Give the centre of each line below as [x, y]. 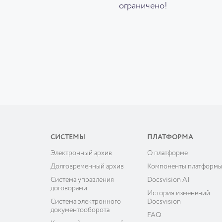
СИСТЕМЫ [68, 138]
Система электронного [86, 202]
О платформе [167, 153]
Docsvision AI [168, 180]
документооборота [80, 210]
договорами [69, 189]
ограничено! [143, 6]
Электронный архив [81, 153]
